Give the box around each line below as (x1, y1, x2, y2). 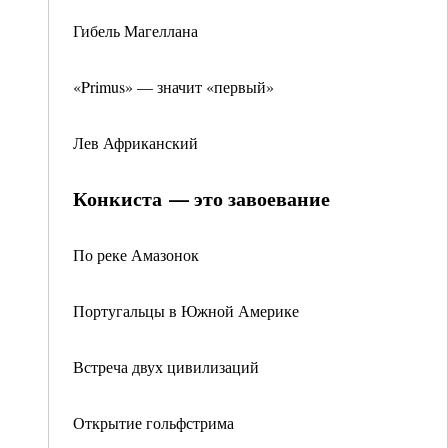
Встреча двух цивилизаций (73, 356, 259, 377)
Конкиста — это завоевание (73, 184, 330, 213)
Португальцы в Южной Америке (73, 300, 299, 321)
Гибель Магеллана (73, 20, 198, 41)
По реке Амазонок (73, 244, 199, 265)
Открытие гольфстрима (73, 412, 234, 433)
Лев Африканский (73, 132, 198, 153)
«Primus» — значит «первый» (73, 76, 274, 97)
